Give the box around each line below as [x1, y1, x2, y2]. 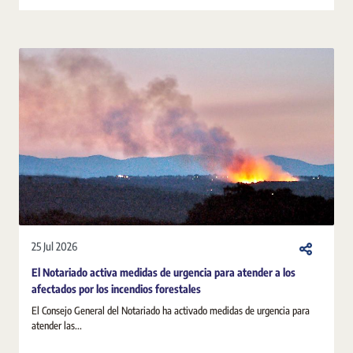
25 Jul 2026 [32, 240, 77, 253]
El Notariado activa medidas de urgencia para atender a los [32, 265, 295, 279]
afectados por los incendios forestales [32, 281, 201, 295]
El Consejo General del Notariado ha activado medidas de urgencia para [32, 303, 310, 317]
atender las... [32, 318, 82, 332]
